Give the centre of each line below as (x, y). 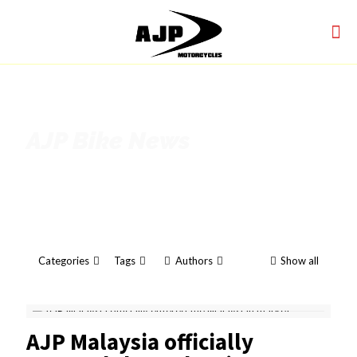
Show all (300, 261)
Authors (194, 261)
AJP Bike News (108, 141)
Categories (64, 261)
